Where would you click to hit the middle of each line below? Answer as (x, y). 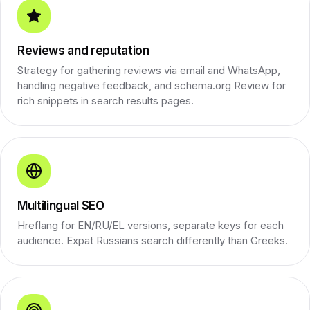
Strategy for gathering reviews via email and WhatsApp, (149, 70)
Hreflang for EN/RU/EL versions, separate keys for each (151, 225)
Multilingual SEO (61, 205)
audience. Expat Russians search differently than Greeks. (153, 240)
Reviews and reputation (83, 50)
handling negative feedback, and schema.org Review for (152, 85)
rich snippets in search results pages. (106, 100)
